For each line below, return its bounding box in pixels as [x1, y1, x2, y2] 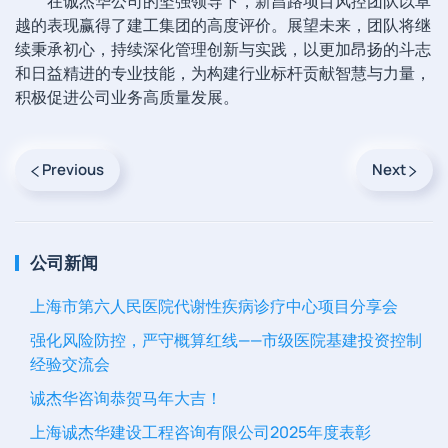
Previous [39, 159, 104, 181]
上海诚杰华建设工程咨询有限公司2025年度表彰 [30, 421, 371, 444]
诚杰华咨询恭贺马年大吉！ [30, 387, 222, 410]
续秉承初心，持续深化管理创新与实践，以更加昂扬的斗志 [15, 38, 431, 61]
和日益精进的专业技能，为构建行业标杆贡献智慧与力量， [15, 62, 431, 85]
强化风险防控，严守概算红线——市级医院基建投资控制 [30, 329, 422, 352]
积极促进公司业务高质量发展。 [15, 86, 239, 109]
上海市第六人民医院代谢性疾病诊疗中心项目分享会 [30, 295, 398, 318]
